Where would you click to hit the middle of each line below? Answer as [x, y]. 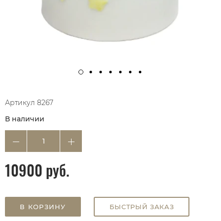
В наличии [25, 119]
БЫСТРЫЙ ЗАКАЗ [142, 207]
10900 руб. [37, 170]
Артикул [20, 103]
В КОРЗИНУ [43, 207]
